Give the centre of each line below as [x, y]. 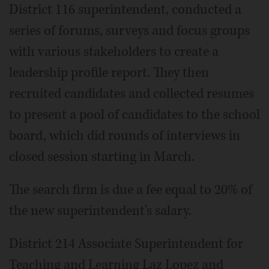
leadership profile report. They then [109, 72]
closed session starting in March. [102, 156]
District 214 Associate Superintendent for [126, 243]
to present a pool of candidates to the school [134, 114]
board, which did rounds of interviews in [125, 135]
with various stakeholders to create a [114, 51]
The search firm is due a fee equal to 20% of [131, 189]
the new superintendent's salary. [100, 210]
